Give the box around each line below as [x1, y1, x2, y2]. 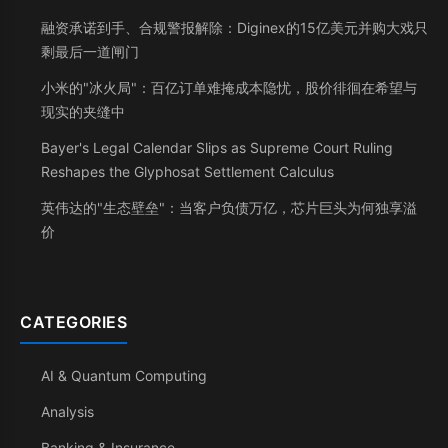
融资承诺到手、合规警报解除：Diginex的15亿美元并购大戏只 [41, 19, 428, 36]
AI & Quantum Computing [41, 367, 207, 384]
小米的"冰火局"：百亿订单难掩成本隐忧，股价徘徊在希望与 [41, 79, 417, 96]
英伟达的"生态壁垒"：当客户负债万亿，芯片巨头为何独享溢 [41, 199, 417, 216]
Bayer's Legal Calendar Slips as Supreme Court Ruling [41, 139, 393, 156]
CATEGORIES [20, 312, 127, 332]
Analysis [41, 403, 94, 420]
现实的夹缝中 [41, 103, 125, 120]
